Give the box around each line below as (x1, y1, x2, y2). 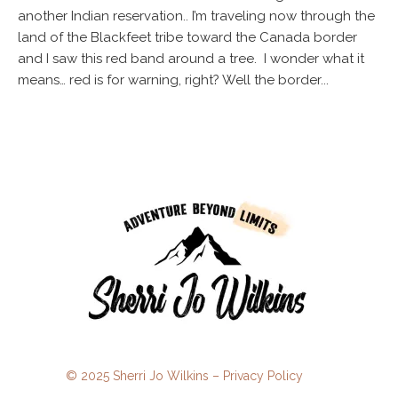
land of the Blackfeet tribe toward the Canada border (18, 29, 357, 46)
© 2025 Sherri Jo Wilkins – (66, 369, 223, 384)
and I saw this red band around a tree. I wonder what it (18, 51, 364, 68)
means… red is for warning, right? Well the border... (18, 72, 329, 89)
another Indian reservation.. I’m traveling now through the (18, 8, 375, 25)
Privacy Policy (223, 369, 303, 384)
